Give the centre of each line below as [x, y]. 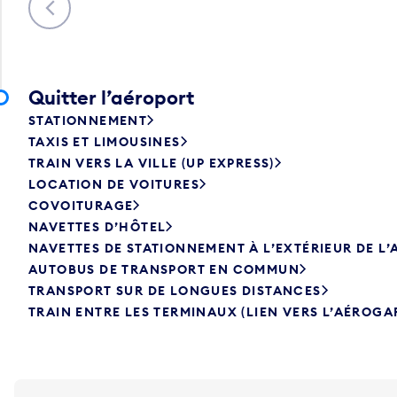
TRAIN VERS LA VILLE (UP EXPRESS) [152, 163]
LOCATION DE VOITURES [114, 184]
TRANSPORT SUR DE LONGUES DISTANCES [175, 290]
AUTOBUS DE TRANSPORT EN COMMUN [164, 269]
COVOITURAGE [81, 205]
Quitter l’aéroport [111, 97]
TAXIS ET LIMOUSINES [105, 141]
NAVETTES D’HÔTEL [97, 226]
